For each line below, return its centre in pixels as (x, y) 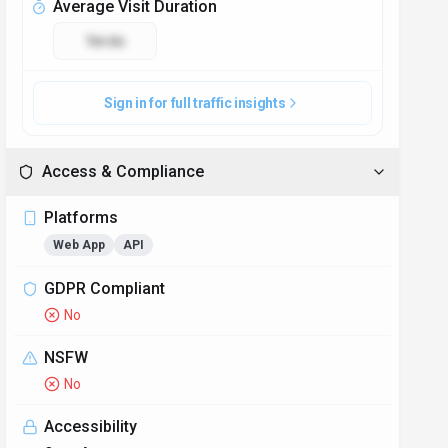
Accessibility (91, 426)
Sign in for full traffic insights (194, 103)
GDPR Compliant (105, 288)
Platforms (81, 217)
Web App (79, 245)
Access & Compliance (123, 171)
